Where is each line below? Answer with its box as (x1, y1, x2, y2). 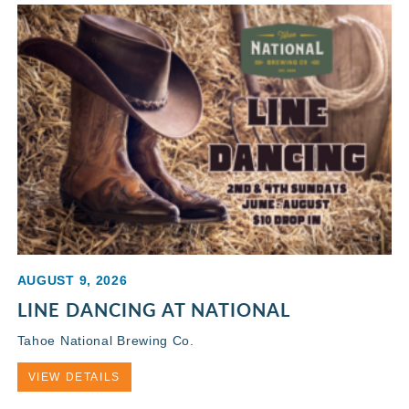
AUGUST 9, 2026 (16, 272, 128, 288)
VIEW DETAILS (27, 370, 121, 383)
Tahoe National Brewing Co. (16, 332, 194, 348)
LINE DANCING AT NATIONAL (16, 296, 290, 322)
